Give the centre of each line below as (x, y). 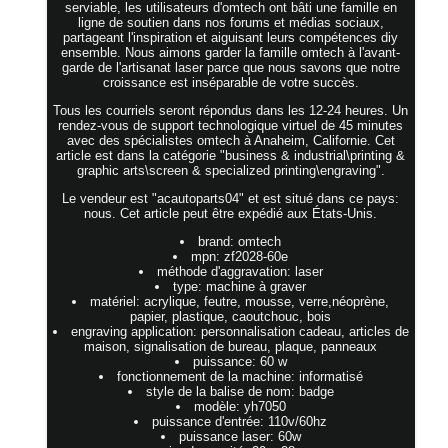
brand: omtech (240, 241)
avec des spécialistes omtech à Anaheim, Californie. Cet (230, 140)
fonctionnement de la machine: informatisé (239, 376)
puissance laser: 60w (239, 436)
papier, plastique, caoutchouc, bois (231, 316)
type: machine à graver (240, 286)
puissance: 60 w (239, 361)
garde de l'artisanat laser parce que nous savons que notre (230, 67)
